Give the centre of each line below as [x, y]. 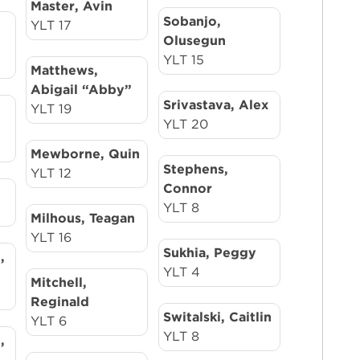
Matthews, [65, 70]
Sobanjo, [192, 21]
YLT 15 [183, 60]
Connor [187, 188]
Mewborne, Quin [86, 154]
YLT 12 [51, 173]
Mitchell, [59, 282]
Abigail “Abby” [82, 90]
